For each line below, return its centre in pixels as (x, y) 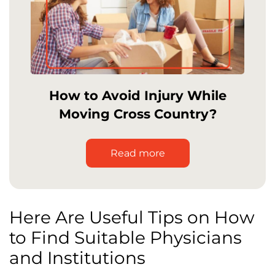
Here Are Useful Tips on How (132, 217)
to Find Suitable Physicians (126, 238)
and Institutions (77, 258)
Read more (137, 153)
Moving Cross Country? (137, 114)
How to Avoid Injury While (137, 95)
